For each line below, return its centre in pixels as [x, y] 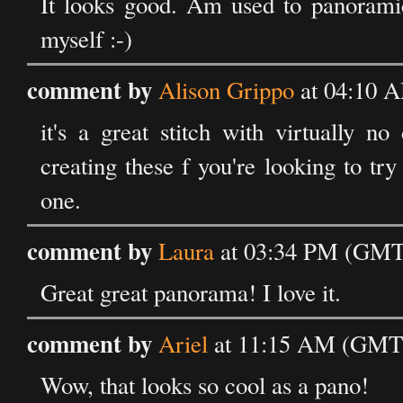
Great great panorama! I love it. [191, 292]
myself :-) [86, 39]
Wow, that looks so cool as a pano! [205, 385]
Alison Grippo [226, 90]
